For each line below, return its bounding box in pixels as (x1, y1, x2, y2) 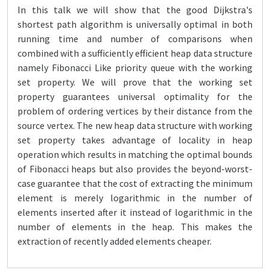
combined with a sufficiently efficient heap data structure (17, 47, 253, 59)
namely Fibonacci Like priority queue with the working (17, 61, 253, 74)
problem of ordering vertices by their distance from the (17, 105, 253, 117)
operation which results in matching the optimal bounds (17, 148, 253, 160)
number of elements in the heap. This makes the (17, 221, 253, 233)
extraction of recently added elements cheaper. (17, 235, 212, 247)
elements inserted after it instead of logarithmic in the (17, 206, 253, 218)
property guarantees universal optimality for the (17, 90, 253, 102)
